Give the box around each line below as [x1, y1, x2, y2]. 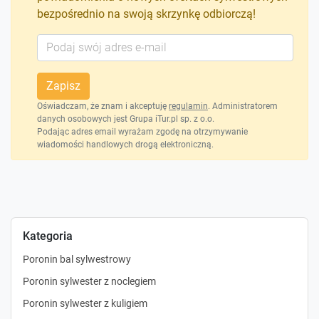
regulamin [169, 100, 208, 111]
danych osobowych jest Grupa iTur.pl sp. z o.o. [37, 113, 214, 124]
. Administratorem [208, 100, 278, 111]
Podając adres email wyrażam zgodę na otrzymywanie [37, 126, 248, 137]
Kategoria [23, 229, 73, 243]
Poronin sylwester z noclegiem [23, 275, 156, 287]
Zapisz [46, 78, 80, 93]
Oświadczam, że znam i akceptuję [37, 100, 169, 111]
